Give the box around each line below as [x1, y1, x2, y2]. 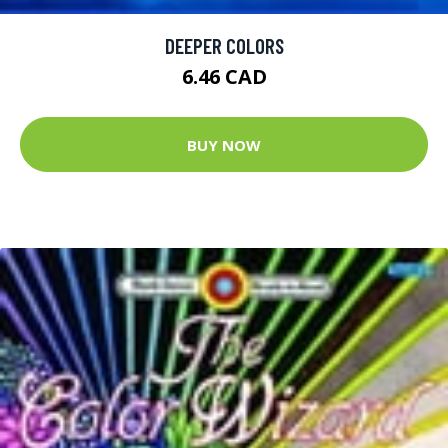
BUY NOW [187, 134, 261, 155]
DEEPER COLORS [164, 33, 284, 59]
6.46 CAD [181, 63, 267, 91]
